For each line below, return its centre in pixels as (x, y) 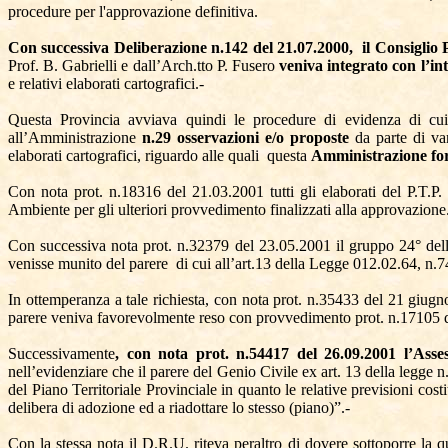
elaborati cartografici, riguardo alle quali (133, 155)
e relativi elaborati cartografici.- (106, 83)
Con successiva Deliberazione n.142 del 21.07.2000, (181, 47)
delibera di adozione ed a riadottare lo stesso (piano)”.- (179, 407)
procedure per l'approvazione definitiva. (133, 11)
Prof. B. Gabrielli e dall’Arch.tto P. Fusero (144, 65)
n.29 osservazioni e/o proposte (249, 137)
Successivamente (61, 353)
